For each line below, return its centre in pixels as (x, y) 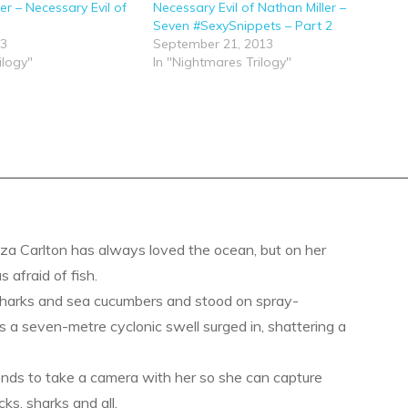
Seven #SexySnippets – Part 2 (242, 25)
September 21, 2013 (213, 44)
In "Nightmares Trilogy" (222, 62)
